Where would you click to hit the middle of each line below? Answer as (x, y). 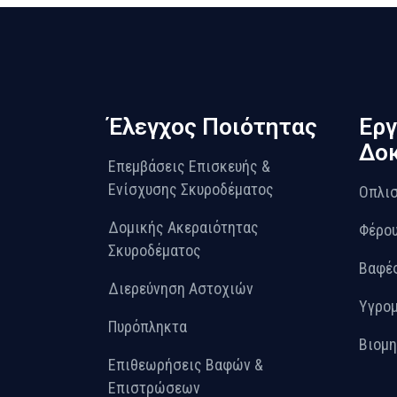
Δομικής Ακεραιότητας (183, 228)
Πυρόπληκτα (148, 327)
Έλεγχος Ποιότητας (213, 127)
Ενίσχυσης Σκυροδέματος (191, 190)
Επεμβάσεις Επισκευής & (189, 167)
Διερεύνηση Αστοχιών (181, 289)
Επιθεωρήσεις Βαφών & (186, 365)
